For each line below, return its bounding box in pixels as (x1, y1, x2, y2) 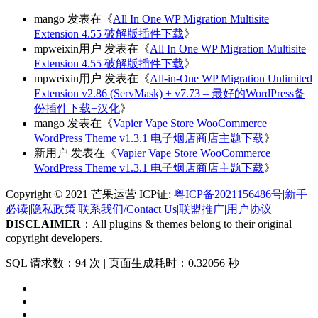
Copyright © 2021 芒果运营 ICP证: (6, 188, 174, 201)
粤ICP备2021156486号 (174, 188, 283, 201)
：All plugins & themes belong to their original (81, 218, 292, 231)
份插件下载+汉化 (34, 102, 120, 115)
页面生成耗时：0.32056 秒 (109, 257, 239, 270)
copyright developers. (6, 232, 102, 245)
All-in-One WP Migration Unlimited (150, 72, 312, 85)
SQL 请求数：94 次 (6, 257, 101, 270)
